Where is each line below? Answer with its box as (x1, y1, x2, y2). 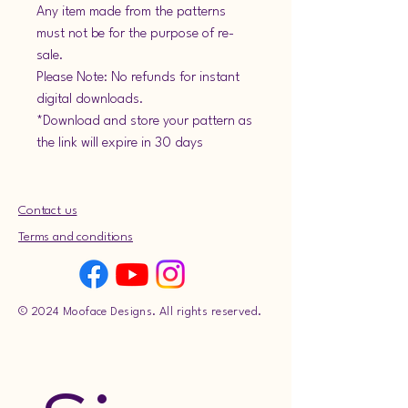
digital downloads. (36, 92, 144, 107)
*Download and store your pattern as (36, 114, 252, 128)
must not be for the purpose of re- (36, 26, 234, 41)
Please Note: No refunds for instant (36, 70, 240, 85)
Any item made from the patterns (36, 5, 226, 19)
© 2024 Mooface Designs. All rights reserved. (18, 305, 262, 318)
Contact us (18, 203, 77, 217)
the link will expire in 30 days (36, 136, 207, 150)
